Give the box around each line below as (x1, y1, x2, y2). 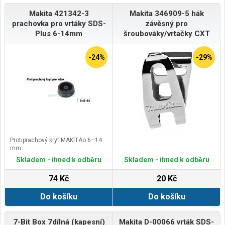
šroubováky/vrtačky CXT (123, 29, 210, 38)
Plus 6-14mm (35, 29, 82, 38)
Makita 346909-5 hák (129, 9, 204, 18)
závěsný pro (145, 19, 188, 28)
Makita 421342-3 (29, 9, 89, 18)
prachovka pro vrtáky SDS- (12, 19, 106, 28)
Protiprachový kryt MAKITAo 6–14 (10, 137, 102, 144)
